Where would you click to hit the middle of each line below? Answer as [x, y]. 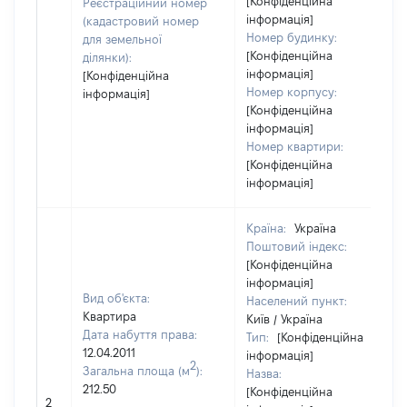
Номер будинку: [292, 37]
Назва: [264, 373]
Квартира [109, 316]
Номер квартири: [295, 146]
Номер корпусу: [292, 92]
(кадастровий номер [141, 21]
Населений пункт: [297, 301]
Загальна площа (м [136, 371]
